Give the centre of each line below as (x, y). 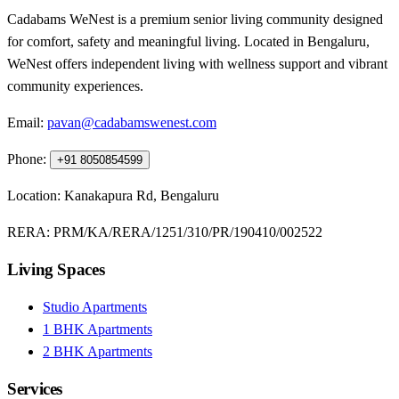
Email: (25, 123)
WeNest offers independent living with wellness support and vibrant (197, 64)
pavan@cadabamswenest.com (132, 123)
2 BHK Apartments (98, 351)
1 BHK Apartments (98, 329)
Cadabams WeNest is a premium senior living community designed (195, 20)
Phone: (27, 159)
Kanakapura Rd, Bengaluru (142, 196)
